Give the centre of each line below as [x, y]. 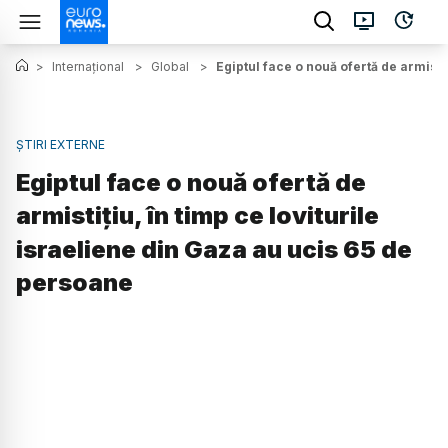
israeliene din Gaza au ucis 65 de [214, 250]
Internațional [88, 66]
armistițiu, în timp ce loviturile [197, 216]
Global [170, 66]
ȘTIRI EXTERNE [60, 144]
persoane [74, 283]
